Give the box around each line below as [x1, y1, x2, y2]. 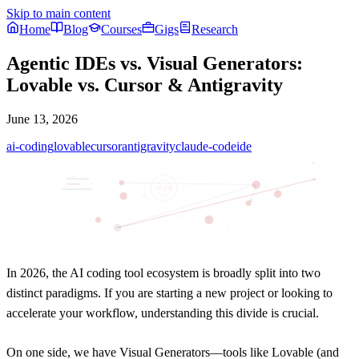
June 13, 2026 [6, 111, 78, 126]
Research [192, 22, 238, 36]
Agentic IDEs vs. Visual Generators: [6, 52, 303, 74]
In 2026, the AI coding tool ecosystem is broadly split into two [6, 265, 321, 280]
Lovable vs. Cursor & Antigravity [6, 74, 283, 95]
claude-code [175, 139, 236, 153]
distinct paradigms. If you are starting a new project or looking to [6, 285, 333, 300]
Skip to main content [6, 6, 111, 20]
